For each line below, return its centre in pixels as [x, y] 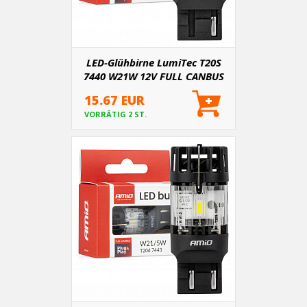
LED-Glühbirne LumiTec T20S [153, 62]
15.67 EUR [114, 100]
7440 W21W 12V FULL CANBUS [153, 76]
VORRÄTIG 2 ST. [115, 114]
